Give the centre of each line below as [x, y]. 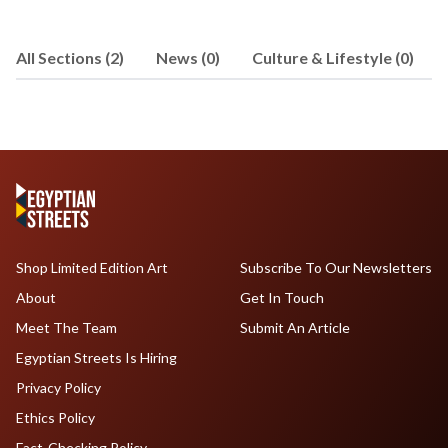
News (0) [188, 57]
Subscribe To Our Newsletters [335, 267]
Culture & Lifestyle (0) [333, 57]
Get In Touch [281, 297]
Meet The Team [66, 327]
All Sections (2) [70, 57]
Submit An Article [294, 327]
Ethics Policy [55, 417]
